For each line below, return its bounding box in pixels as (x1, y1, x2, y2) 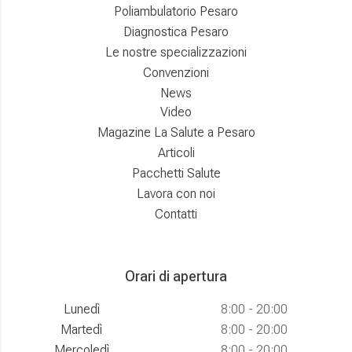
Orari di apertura (125, 268, 227, 284)
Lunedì (63, 302, 100, 317)
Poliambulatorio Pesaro (114, 4, 238, 19)
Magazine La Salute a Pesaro (97, 125, 255, 140)
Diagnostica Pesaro (123, 24, 229, 39)
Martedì (60, 322, 102, 337)
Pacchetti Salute (131, 166, 221, 181)
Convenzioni (143, 65, 209, 80)
